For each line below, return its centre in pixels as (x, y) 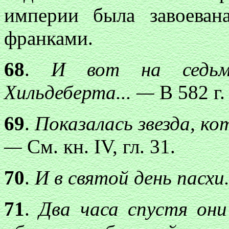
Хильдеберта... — (82, 92)
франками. (49, 38)
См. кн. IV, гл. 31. (101, 146)
